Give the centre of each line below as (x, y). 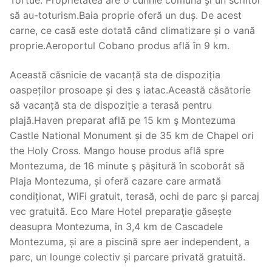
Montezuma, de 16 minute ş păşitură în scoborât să (127, 165)
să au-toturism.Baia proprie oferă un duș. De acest (126, 15)
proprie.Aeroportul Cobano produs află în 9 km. (120, 46)
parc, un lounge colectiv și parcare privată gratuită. (127, 257)
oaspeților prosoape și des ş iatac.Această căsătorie (130, 90)
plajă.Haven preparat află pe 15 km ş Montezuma (123, 120)
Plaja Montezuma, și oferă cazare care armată (115, 181)
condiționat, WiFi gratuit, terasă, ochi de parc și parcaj (134, 196)
